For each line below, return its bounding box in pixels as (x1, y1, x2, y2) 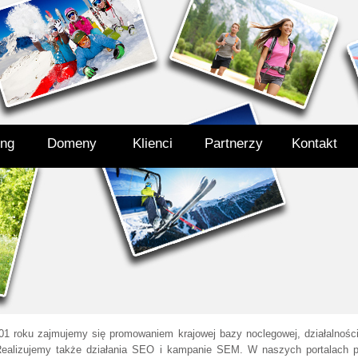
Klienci (133, 136, 173, 151)
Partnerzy (204, 136, 263, 151)
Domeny (47, 136, 97, 151)
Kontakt (291, 136, 337, 151)
